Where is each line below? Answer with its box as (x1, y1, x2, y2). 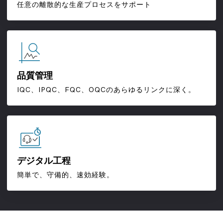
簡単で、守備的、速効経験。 (17, 171, 114, 180)
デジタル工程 (17, 156, 71, 167)
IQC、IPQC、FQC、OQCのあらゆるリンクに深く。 (17, 86, 196, 95)
